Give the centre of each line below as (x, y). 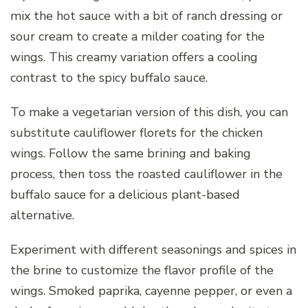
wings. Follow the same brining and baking (131, 153)
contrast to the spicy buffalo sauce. (109, 77)
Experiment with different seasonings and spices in (153, 249)
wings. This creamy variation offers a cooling (134, 57)
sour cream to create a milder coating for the (137, 36)
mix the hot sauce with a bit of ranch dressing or (146, 15)
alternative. (42, 215)
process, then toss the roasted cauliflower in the (146, 174)
